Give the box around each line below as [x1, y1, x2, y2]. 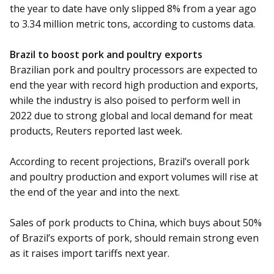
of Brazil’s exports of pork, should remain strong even [10, 231, 259, 245]
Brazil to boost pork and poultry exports [10, 48, 202, 62]
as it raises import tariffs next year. [10, 246, 169, 261]
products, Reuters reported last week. [10, 124, 182, 138]
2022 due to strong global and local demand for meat [10, 109, 253, 123]
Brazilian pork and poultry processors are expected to [10, 63, 257, 77]
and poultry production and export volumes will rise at [10, 170, 258, 184]
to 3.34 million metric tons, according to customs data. [10, 17, 255, 31]
